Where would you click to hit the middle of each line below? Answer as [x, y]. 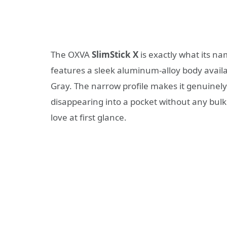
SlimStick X [115, 55]
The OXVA [71, 55]
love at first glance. [89, 118]
